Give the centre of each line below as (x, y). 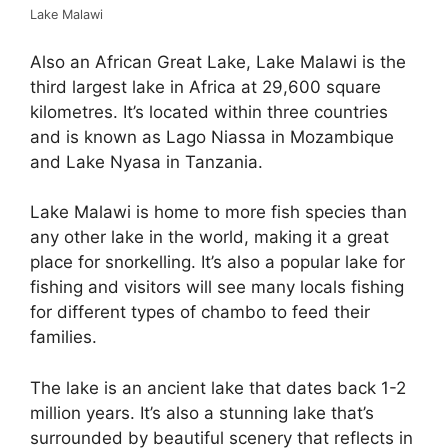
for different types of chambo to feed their (200, 312)
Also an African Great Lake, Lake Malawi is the (218, 61)
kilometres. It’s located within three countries (209, 111)
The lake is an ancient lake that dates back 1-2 (218, 387)
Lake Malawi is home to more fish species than (218, 212)
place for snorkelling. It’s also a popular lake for (217, 262)
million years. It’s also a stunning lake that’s (202, 412)
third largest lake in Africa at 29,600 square (205, 86)
